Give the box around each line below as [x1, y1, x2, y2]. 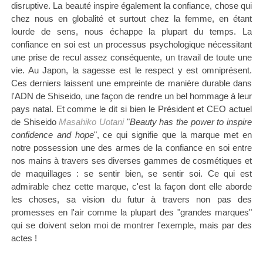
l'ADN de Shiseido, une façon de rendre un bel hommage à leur [11, 91, 252, 102]
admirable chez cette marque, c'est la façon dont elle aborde [11, 181, 252, 192]
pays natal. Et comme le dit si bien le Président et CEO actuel [11, 104, 252, 114]
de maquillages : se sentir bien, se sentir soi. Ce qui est [11, 168, 252, 179]
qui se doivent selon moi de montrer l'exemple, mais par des [11, 220, 252, 231]
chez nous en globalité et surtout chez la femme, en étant [11, 14, 252, 24]
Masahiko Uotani [59, 117, 124, 127]
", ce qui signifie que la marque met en [93, 130, 252, 140]
